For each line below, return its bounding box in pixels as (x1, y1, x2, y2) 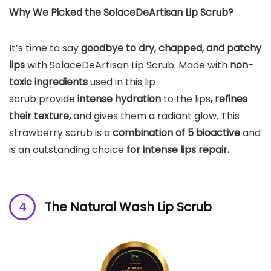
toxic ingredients (9, 75, 90, 90)
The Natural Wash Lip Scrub (45, 198, 212, 216)
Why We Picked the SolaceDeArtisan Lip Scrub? (9, 5, 233, 20)
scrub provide (9, 92, 75, 106)
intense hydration (75, 92, 161, 106)
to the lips (161, 92, 211, 106)
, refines (211, 92, 247, 106)
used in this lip (90, 75, 155, 90)
